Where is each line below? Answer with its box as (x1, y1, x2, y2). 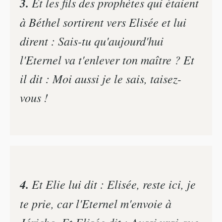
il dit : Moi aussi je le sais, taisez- (20, 70, 181, 86)
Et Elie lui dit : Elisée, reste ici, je (29, 176, 196, 192)
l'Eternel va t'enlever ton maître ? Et (20, 51, 194, 67)
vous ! (20, 89, 48, 105)
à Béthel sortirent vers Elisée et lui (20, 13, 186, 30)
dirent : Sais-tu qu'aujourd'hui (20, 32, 164, 49)
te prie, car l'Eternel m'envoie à (20, 195, 171, 212)
